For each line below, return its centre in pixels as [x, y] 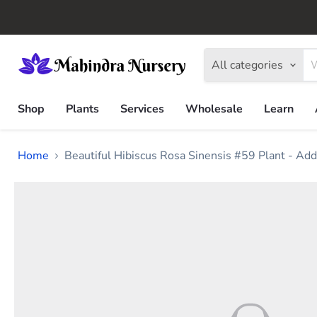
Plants [82, 109]
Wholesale [214, 109]
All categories [247, 65]
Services [142, 109]
